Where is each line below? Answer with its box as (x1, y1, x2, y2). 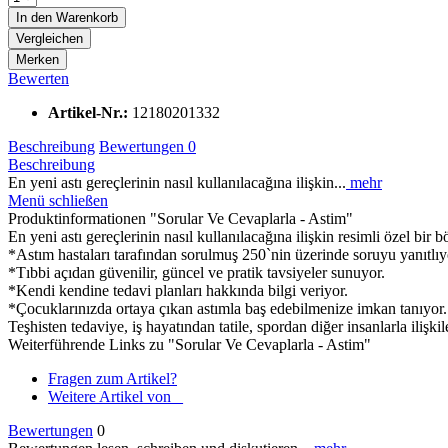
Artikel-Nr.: (48, 103, 132, 121)
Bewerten (8, 69, 69, 87)
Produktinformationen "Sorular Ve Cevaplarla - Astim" (8, 209, 353, 227)
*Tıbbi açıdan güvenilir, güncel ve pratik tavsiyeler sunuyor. (8, 263, 385, 281)
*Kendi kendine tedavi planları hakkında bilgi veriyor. (8, 281, 348, 299)
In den (16, 9, 52, 25)
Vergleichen (16, 30, 83, 46)
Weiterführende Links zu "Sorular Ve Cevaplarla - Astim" (8, 335, 371, 353)
